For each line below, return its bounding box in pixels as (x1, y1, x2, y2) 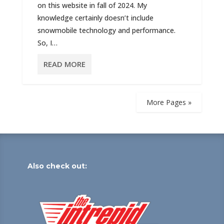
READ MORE (43, 59, 85, 69)
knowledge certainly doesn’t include (37, 13, 153, 22)
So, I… (37, 38, 57, 47)
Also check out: (27, 161, 87, 170)
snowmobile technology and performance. (37, 25, 175, 35)
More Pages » (146, 97, 192, 107)
